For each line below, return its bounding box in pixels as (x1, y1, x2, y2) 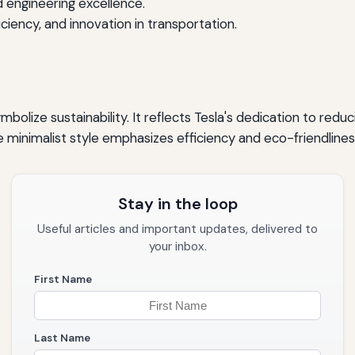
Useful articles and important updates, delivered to (37, 221, 318, 238)
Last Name (34, 331, 90, 345)
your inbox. (148, 239, 207, 255)
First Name (34, 273, 92, 287)
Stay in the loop (117, 193, 238, 215)
